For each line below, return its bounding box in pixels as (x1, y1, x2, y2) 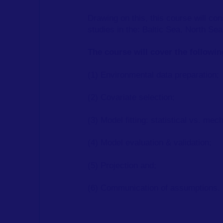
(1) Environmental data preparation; (88, 70, 220, 80)
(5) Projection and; (88, 160, 157, 170)
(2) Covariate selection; (88, 93, 175, 103)
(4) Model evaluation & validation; (88, 138, 212, 148)
